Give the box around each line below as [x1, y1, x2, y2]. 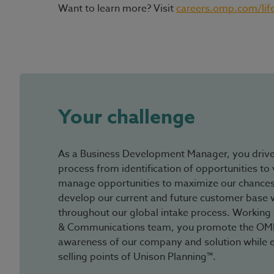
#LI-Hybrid [58, 28, 107, 43]
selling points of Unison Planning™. [58, 250, 216, 264]
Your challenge [58, 103, 195, 132]
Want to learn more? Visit [58, 1, 176, 16]
